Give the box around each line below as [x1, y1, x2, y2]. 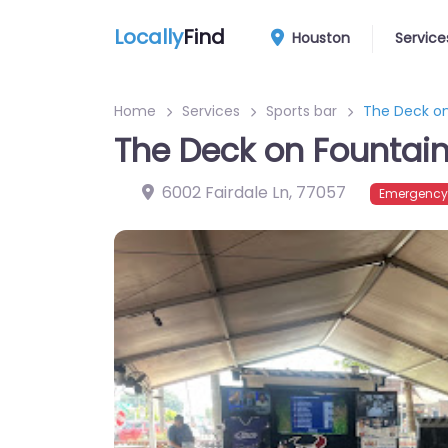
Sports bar [266, 101, 337, 121]
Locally [114, 22, 183, 51]
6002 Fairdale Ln [162, 181, 289, 204]
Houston [288, 28, 351, 48]
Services [182, 101, 240, 121]
